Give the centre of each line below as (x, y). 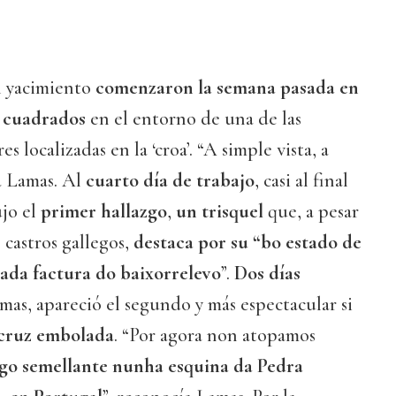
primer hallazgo (104, 212)
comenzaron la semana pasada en (227, 88)
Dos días (267, 274)
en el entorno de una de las (196, 119)
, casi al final (301, 181)
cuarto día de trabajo (168, 181)
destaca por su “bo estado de (247, 243)
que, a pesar (311, 212)
